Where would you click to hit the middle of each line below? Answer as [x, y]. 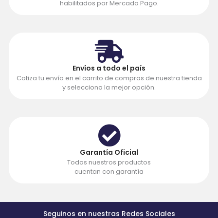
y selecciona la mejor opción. [109, 87]
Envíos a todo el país [109, 68]
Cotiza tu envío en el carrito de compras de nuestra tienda [109, 78]
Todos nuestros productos [109, 162]
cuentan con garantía [109, 171]
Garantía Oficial [109, 152]
